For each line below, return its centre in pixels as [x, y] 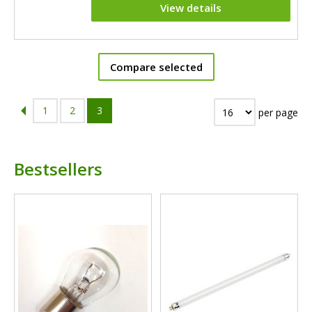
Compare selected [156, 67]
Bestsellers [58, 169]
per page [277, 112]
